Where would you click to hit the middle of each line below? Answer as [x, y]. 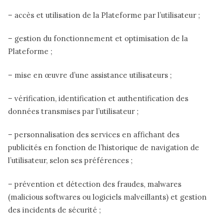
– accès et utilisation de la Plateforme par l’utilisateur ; [104, 15]
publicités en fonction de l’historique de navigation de [104, 148]
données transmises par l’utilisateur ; [73, 111]
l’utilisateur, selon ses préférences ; [70, 161]
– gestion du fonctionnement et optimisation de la [98, 39]
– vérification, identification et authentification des [98, 99]
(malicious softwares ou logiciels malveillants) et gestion [107, 197]
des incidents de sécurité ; [55, 210]
